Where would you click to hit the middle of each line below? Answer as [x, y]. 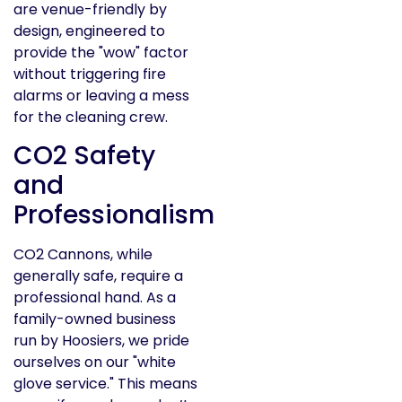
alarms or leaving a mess [101, 96]
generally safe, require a [98, 276]
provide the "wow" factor [101, 53]
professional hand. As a [95, 298]
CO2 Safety [84, 156]
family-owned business [95, 319]
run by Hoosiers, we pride [101, 341]
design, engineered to [89, 31]
